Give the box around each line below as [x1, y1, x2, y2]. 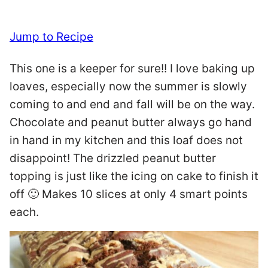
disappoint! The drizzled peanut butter [10, 151, 216, 165]
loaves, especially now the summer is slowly [10, 80, 247, 93]
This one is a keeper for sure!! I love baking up [10, 62, 255, 75]
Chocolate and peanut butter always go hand [10, 115, 252, 129]
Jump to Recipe [10, 30, 93, 44]
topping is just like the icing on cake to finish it [10, 169, 258, 183]
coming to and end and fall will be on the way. [10, 98, 255, 111]
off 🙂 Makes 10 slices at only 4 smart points [10, 187, 248, 201]
